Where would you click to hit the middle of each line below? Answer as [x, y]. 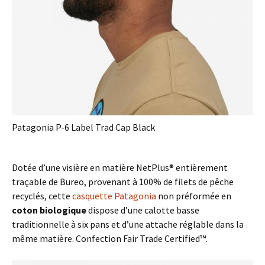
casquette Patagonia [114, 195]
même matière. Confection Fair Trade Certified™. [110, 238]
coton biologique [49, 210]
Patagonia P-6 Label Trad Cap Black [83, 127]
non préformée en [194, 195]
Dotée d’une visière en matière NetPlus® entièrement [120, 167]
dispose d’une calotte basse [143, 210]
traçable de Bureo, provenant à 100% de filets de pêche [123, 181]
